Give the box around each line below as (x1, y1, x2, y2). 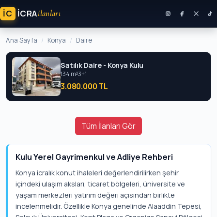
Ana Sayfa (6, 36, 37, 45)
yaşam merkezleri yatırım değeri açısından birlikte (15, 190, 175, 200)
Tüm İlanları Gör (81, 121, 136, 131)
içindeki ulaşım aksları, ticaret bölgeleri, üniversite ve (15, 179, 185, 188)
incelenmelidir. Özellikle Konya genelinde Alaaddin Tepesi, (15, 201, 202, 211)
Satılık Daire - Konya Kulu (61, 61, 144, 70)
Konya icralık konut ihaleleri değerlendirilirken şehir (15, 168, 179, 177)
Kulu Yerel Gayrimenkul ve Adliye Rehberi (15, 152, 173, 162)
